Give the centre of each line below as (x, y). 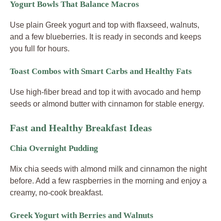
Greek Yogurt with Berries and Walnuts (82, 215)
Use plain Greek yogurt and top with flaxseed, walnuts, (105, 25)
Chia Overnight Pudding (54, 148)
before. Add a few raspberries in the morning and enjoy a (108, 181)
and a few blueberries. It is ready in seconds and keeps (106, 37)
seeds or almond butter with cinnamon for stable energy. (107, 104)
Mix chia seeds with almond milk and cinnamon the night (108, 169)
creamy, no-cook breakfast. (56, 192)
